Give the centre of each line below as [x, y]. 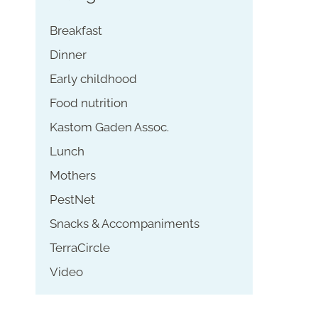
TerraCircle [79, 248]
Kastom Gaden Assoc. [109, 127]
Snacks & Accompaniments [124, 224]
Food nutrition [88, 103]
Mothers [72, 175]
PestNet [72, 199]
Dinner [68, 55]
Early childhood [93, 79]
